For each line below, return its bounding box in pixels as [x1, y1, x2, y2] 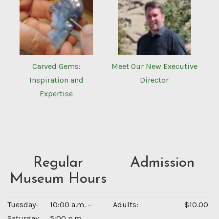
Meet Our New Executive [111, 62, 197, 71]
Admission [130, 155, 195, 171]
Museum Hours [10, 172, 107, 187]
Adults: [113, 200, 138, 210]
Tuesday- [7, 200, 39, 210]
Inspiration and [29, 75, 84, 85]
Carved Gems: [32, 62, 81, 71]
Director [140, 75, 169, 85]
